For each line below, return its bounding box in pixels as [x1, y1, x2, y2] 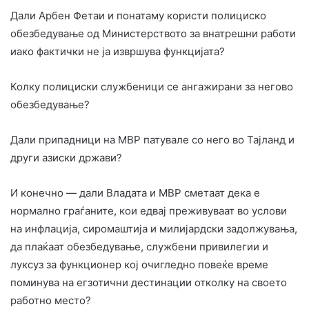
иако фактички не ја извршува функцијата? [10, 44, 225, 58]
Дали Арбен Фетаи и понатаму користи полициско [10, 8, 266, 22]
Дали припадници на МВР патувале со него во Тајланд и [10, 132, 295, 146]
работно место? [10, 293, 91, 307]
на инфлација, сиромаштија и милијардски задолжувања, [10, 221, 297, 235]
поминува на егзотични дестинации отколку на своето [10, 275, 287, 289]
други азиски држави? [10, 150, 122, 164]
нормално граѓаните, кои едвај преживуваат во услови [10, 203, 287, 217]
